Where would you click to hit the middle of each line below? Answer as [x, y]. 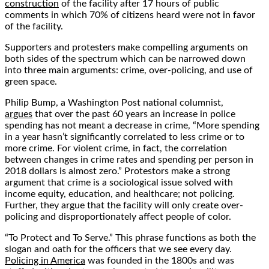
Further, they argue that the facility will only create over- [124, 206]
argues [19, 114]
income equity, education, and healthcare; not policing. [120, 194]
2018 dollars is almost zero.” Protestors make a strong [117, 171]
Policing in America [45, 261]
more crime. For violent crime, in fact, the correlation [116, 149]
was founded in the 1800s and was [160, 261]
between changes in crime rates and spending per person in [129, 160]
